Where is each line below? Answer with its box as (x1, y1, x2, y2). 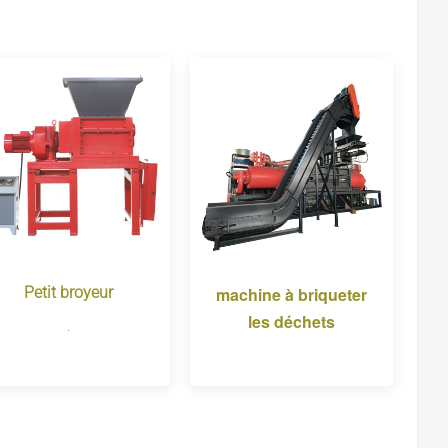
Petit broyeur (23, 282, 113, 302)
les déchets (248, 309, 336, 333)
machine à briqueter (216, 282, 368, 306)
